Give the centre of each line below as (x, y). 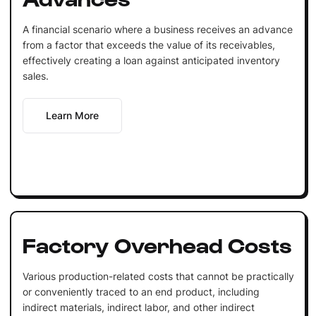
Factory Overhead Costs (157, 244)
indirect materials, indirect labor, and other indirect (138, 307)
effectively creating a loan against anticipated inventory (151, 60)
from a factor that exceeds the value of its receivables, (148, 44)
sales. (35, 75)
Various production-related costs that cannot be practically (158, 276)
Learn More (72, 115)
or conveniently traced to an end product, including (141, 291)
